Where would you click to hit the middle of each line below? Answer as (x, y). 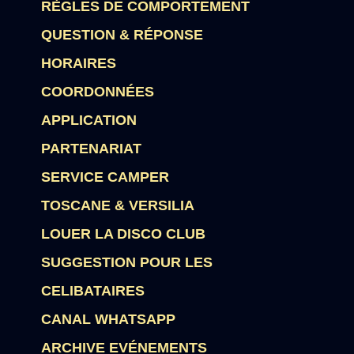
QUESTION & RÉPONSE (122, 35)
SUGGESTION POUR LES (127, 262)
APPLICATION (89, 120)
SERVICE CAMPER (105, 177)
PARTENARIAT (92, 149)
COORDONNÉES (98, 92)
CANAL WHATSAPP (109, 319)
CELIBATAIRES (93, 291)
